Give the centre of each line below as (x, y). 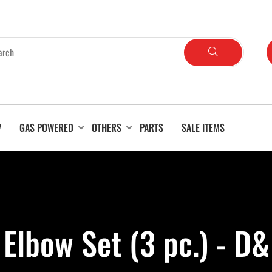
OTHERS (107, 127)
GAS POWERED (46, 127)
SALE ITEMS (203, 127)
